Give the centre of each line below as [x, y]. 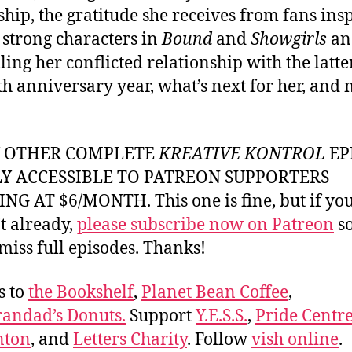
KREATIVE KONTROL [242, 154]
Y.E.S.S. [222, 316]
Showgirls [289, 39]
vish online [295, 340]
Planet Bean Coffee [215, 293]
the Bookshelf [81, 293]
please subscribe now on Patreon [205, 225]
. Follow [219, 340]
